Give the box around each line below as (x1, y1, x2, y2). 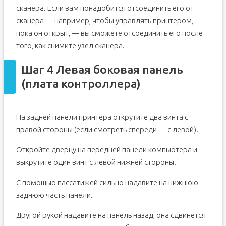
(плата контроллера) (21, 77, 141, 90)
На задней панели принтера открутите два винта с (16, 112, 188, 121)
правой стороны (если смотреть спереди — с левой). (16, 125, 198, 134)
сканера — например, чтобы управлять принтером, (16, 16, 193, 25)
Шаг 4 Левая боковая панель (21, 63, 183, 76)
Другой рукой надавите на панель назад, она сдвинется (16, 211, 206, 219)
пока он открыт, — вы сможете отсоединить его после (16, 29, 203, 37)
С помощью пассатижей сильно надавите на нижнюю (16, 178, 198, 187)
